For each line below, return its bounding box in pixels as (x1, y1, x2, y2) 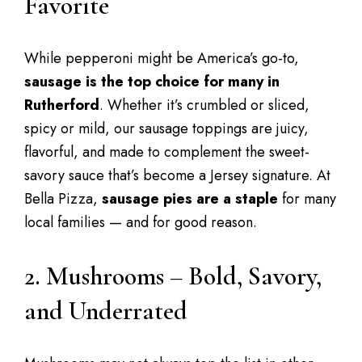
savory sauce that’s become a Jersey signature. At (24, 165, 330, 186)
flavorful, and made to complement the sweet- (24, 141, 309, 162)
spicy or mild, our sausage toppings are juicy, (24, 118, 309, 139)
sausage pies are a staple (102, 188, 278, 209)
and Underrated (24, 295, 187, 326)
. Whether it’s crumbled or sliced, (99, 95, 309, 116)
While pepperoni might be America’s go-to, (24, 48, 299, 69)
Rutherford (24, 95, 99, 116)
